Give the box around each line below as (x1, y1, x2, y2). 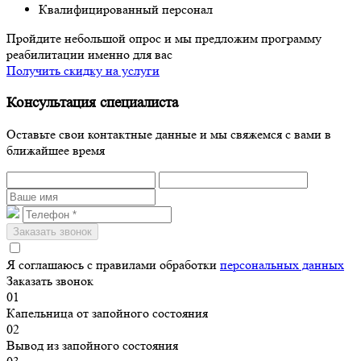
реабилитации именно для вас (6, 47, 172, 62)
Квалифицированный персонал (39, 2, 213, 17)
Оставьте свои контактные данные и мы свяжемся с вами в (6, 127, 331, 143)
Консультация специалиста (6, 93, 178, 111)
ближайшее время (6, 143, 105, 159)
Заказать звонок (6, 273, 93, 289)
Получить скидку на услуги (6, 63, 160, 78)
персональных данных (220, 257, 344, 273)
